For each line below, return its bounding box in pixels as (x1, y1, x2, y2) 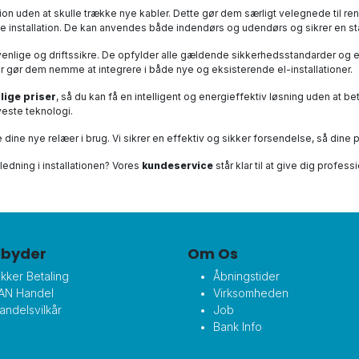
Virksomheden (213, 286, 288, 300)
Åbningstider (213, 269, 280, 283)
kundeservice (142, 159, 213, 171)
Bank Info (213, 320, 262, 333)
